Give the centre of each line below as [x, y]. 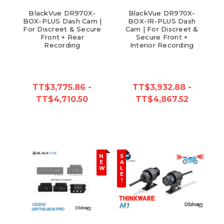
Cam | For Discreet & [162, 29]
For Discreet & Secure [62, 29]
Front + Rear [62, 37]
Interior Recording [162, 45]
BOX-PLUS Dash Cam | [62, 21]
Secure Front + [162, 37]
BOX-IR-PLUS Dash [162, 21]
